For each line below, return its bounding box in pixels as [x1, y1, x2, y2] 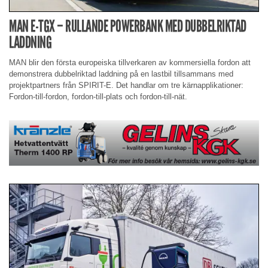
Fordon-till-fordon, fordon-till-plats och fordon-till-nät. [9, 92, 187, 102]
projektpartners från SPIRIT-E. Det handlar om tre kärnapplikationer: [9, 81, 243, 90]
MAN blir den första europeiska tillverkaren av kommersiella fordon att [9, 58, 251, 68]
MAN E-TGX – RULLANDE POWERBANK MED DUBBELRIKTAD [9, 16, 246, 36]
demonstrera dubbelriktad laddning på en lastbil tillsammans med [9, 69, 233, 79]
